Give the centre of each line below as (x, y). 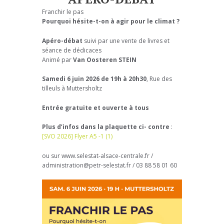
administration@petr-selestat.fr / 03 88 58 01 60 (109, 165)
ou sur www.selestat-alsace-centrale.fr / (97, 155)
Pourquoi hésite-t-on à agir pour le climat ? (111, 21)
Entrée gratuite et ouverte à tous (95, 107)
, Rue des (159, 79)
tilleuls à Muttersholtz (72, 88)
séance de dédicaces (72, 50)
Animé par (57, 59)
